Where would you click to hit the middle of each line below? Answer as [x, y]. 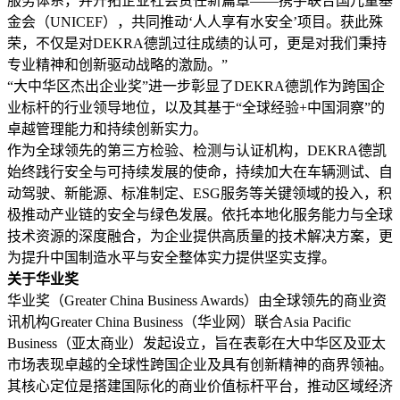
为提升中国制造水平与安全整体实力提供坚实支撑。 [171, 258]
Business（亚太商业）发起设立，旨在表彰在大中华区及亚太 [196, 344]
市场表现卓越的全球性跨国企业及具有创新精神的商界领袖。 [200, 365]
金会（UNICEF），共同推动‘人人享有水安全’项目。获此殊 [195, 22]
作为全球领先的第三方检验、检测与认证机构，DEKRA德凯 [197, 151]
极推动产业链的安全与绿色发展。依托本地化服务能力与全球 [200, 215]
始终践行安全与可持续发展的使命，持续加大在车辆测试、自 [200, 172]
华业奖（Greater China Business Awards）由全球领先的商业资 [197, 301]
